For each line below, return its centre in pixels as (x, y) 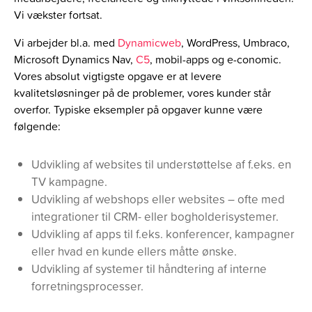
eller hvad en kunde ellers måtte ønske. (134, 251)
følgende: (37, 126)
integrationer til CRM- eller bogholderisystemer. (155, 217)
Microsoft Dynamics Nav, (75, 60)
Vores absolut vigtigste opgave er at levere (118, 76)
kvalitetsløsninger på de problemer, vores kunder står (142, 93)
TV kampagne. (69, 182)
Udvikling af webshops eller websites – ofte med (158, 199)
